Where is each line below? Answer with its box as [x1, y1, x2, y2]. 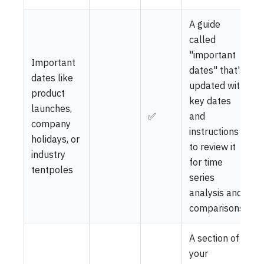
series [189, 171, 214, 183]
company [31, 117, 71, 130]
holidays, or [31, 133, 80, 145]
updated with [189, 79, 245, 91]
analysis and [189, 186, 242, 199]
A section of [189, 232, 239, 244]
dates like [31, 71, 73, 84]
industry [31, 148, 65, 160]
